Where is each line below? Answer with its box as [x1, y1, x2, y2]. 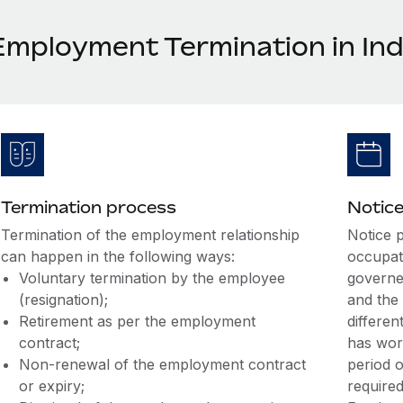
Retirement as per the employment [18, 312, 255, 330]
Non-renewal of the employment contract [18, 355, 306, 373]
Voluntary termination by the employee [18, 269, 285, 287]
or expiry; [18, 377, 85, 395]
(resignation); [18, 291, 108, 309]
